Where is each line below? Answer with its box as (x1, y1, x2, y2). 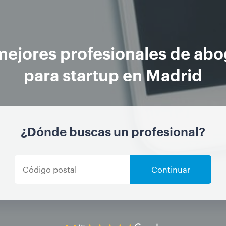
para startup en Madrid (24, 63, 202, 85)
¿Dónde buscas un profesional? (21, 123, 205, 139)
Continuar (151, 163, 190, 175)
